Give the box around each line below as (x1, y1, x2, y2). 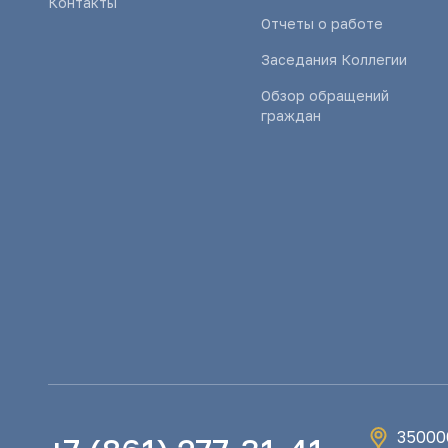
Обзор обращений (261, 87, 390, 104)
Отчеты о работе (261, 15, 384, 32)
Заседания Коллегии (261, 51, 408, 68)
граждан (261, 107, 322, 124)
